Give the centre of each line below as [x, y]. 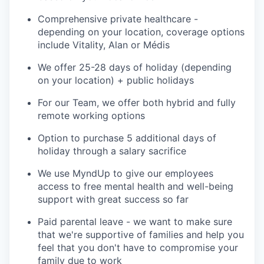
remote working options [91, 115]
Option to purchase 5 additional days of [127, 138]
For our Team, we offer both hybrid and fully [137, 102]
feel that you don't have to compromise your [138, 247]
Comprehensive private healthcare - [118, 19]
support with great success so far [113, 199]
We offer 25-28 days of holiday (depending [135, 67]
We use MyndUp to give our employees [126, 173]
